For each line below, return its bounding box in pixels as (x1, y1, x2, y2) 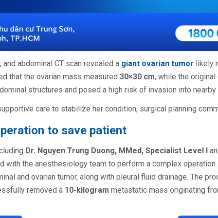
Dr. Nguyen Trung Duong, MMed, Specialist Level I (25, 145, 208, 155)
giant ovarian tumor (119, 58, 194, 68)
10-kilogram (65, 185, 109, 195)
